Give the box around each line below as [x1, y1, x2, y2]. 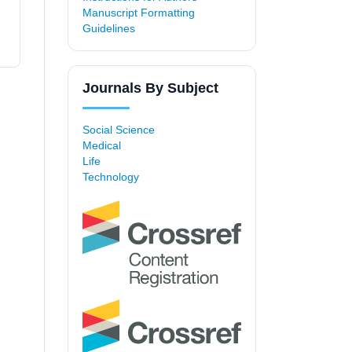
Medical [82, 139, 121, 152]
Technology [82, 170, 139, 184]
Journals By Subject [82, 80, 218, 97]
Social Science [82, 123, 155, 137]
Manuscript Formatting [82, 6, 195, 20]
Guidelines [82, 22, 135, 35]
